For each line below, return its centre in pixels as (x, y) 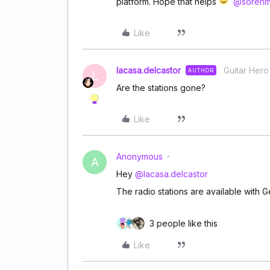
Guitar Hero (246, 70)
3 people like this (184, 223)
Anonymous (140, 156)
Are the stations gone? (161, 88)
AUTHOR (201, 70)
